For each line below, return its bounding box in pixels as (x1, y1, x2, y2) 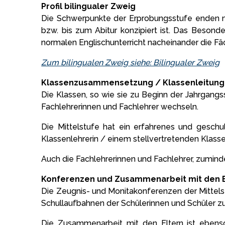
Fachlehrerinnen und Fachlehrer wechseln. (41, 101, 199, 111)
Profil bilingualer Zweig (41, 1, 136, 11)
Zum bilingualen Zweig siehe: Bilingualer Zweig (41, 57, 220, 67)
